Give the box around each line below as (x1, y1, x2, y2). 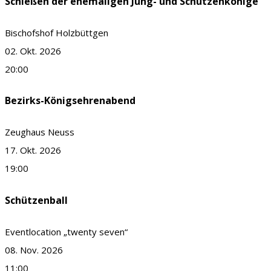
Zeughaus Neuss (5, 126, 74, 139)
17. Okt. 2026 (5, 144, 61, 157)
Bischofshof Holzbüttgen (5, 26, 108, 39)
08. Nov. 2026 (5, 243, 63, 256)
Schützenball (5, 193, 68, 207)
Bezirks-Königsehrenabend (5, 94, 135, 108)
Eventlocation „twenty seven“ (5, 225, 128, 238)
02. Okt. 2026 (5, 44, 61, 57)
